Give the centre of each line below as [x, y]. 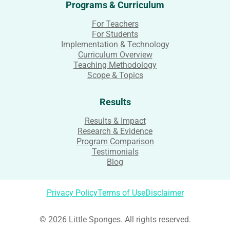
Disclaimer [164, 193]
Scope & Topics [115, 75]
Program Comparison [115, 141]
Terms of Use [121, 193]
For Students [115, 34]
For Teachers [115, 24]
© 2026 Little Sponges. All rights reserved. [115, 219]
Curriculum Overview [115, 55]
